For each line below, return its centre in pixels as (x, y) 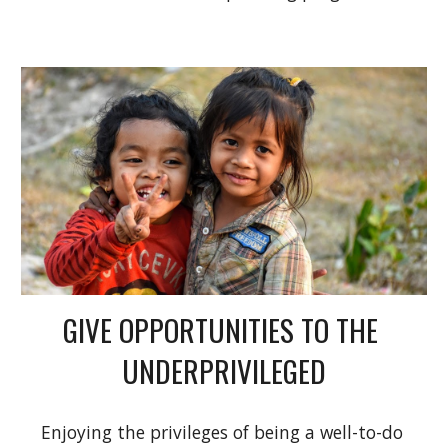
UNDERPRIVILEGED (224, 370)
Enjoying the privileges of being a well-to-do (221, 431)
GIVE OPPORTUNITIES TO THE (220, 329)
